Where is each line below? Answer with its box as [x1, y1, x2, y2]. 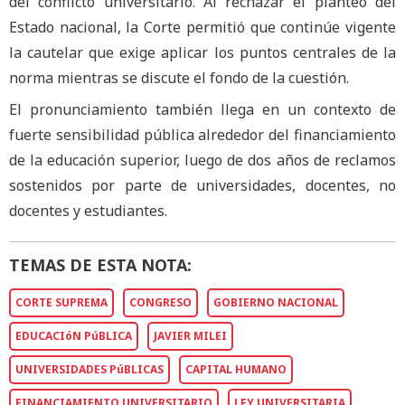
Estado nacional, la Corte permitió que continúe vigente [9, 17, 396, 38]
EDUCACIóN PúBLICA [15, 328, 132, 344]
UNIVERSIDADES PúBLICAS [15, 362, 164, 378]
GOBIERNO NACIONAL [213, 295, 338, 311]
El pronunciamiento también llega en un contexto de [9, 99, 396, 120]
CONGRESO [129, 295, 192, 311]
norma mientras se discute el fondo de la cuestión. [9, 68, 349, 89]
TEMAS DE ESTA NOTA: [9, 254, 192, 277]
